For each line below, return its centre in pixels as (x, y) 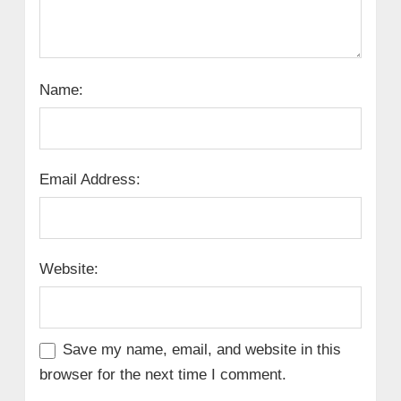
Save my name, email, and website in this (201, 350)
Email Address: (90, 180)
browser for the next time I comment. (162, 375)
